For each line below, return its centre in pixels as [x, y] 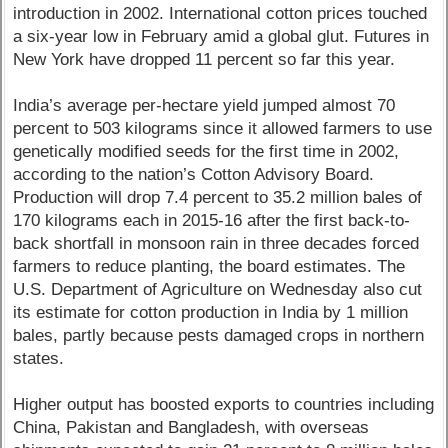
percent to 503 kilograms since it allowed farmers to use [223, 129]
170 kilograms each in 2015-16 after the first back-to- [212, 221]
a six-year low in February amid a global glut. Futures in [221, 37]
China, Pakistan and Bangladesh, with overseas [191, 428]
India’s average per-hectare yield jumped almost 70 [204, 106]
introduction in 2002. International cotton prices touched [220, 14]
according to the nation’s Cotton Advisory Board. [194, 175]
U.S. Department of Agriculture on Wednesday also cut [218, 290]
